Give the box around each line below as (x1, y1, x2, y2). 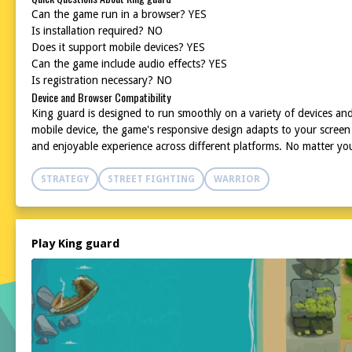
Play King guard (31, 236, 119, 251)
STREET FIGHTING (108, 174, 195, 185)
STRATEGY (41, 174, 89, 185)
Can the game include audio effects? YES (31, 57, 227, 70)
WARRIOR (214, 174, 260, 185)
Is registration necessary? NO (31, 74, 172, 86)
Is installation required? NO (31, 24, 163, 37)
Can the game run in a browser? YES (31, 8, 207, 20)
